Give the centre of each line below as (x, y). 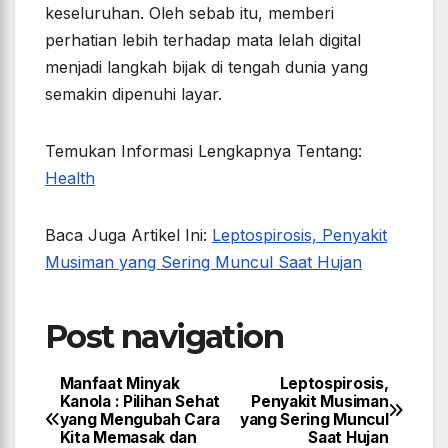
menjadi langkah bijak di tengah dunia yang (206, 66)
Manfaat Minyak (119, 383)
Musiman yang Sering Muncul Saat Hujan (203, 261)
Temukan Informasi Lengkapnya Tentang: (203, 150)
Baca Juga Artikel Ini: (128, 234)
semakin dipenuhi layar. (133, 93)
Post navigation (164, 336)
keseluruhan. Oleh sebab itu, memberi (189, 12)
